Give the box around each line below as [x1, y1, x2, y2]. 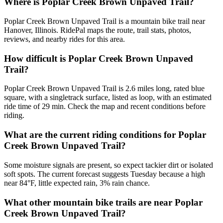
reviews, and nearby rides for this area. [4, 35, 125, 44]
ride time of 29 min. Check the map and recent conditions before [4, 102, 206, 111]
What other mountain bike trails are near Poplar [4, 197, 203, 208]
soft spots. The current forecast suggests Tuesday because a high [4, 169, 205, 178]
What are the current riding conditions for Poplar [4, 129, 206, 140]
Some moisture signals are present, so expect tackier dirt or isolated [4, 160, 213, 169]
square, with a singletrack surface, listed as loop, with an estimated [4, 93, 212, 102]
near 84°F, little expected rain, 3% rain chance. [4, 178, 150, 187]
